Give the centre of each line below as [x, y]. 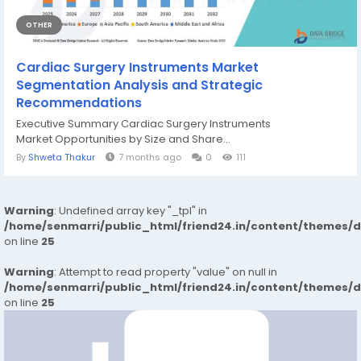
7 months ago [150, 157]
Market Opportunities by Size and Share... [123, 139]
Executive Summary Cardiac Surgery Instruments [143, 124]
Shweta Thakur [62, 157]
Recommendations [79, 103]
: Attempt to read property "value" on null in [166, 272]
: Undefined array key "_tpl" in [131, 211]
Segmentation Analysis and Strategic [139, 85]
